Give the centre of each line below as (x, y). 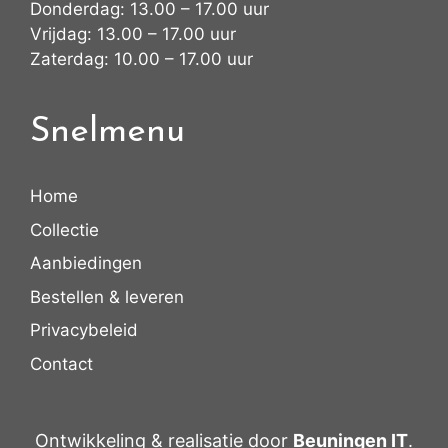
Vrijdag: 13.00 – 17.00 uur (133, 34)
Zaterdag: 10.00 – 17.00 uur (141, 59)
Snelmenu (107, 133)
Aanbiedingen (86, 263)
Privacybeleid (84, 330)
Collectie (64, 229)
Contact (61, 363)
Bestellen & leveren (107, 296)
